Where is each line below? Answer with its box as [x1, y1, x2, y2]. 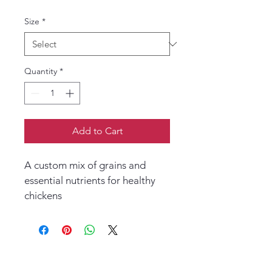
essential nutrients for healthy [24, 174, 158, 186]
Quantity [24, 66, 57, 76]
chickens [24, 189, 62, 202]
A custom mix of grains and [24, 159, 148, 171]
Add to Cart [72, 125, 123, 137]
